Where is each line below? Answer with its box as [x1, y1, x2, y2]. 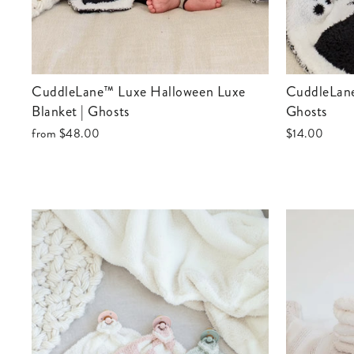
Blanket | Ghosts [32, 100, 130, 122]
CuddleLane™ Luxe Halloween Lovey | [285, 81, 297, 102]
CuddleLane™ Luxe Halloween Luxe [32, 81, 43, 102]
